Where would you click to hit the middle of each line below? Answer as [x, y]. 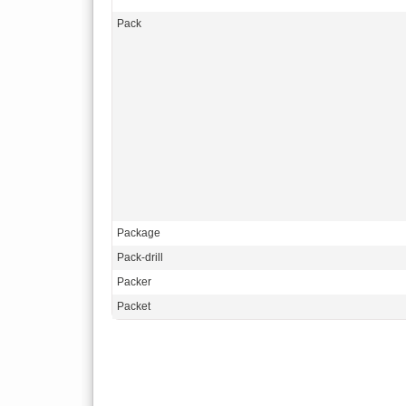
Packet [134, 306]
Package [139, 233]
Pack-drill [140, 257]
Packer [134, 282]
